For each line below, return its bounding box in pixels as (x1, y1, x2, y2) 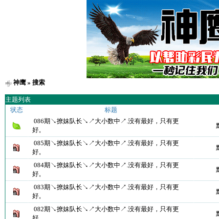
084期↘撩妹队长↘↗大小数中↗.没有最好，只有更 (33, 161, 179, 169)
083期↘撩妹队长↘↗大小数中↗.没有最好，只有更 (33, 183, 179, 191)
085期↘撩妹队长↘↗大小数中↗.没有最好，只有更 (33, 139, 179, 147)
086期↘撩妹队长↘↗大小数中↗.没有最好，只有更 (33, 117, 179, 125)
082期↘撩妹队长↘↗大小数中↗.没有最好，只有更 (33, 205, 179, 213)
